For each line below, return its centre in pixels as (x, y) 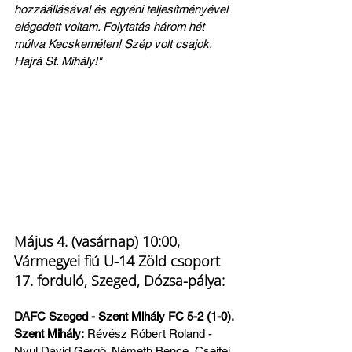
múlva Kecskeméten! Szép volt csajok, (115, 43)
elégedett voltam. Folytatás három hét (111, 26)
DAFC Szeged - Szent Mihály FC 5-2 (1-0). (125, 317)
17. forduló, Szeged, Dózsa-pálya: (119, 281)
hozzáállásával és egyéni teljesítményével (123, 9)
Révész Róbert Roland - (150, 334)
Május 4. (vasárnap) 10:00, (99, 242)
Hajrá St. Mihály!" (58, 60)
